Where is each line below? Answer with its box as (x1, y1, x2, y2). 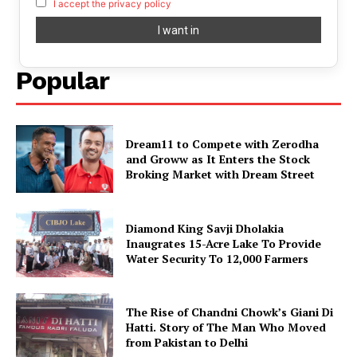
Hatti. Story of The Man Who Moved (126, 320, 327, 335)
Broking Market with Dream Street (126, 166, 316, 182)
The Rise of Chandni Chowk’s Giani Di (126, 304, 334, 320)
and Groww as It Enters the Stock (126, 151, 311, 167)
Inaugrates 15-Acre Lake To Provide (126, 235, 322, 251)
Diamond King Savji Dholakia (126, 220, 284, 236)
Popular (16, 65, 109, 96)
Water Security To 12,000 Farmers (126, 250, 309, 266)
